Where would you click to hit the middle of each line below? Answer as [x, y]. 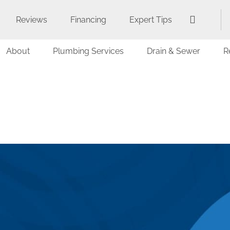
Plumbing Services [88, 51]
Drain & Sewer [173, 51]
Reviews [32, 20]
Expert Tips [151, 20]
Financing [88, 20]
